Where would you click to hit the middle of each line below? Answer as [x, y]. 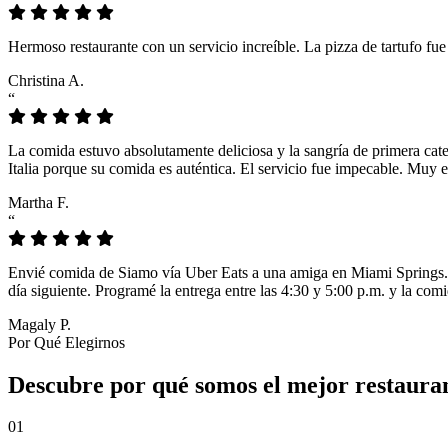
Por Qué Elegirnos [66, 342]
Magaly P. [39, 324]
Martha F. [38, 202]
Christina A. [46, 80]
